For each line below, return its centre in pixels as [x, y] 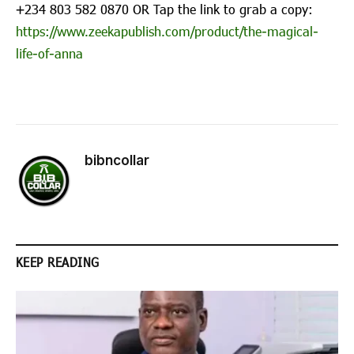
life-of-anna [49, 53]
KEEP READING [58, 262]
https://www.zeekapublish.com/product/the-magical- [167, 31]
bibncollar [117, 160]
